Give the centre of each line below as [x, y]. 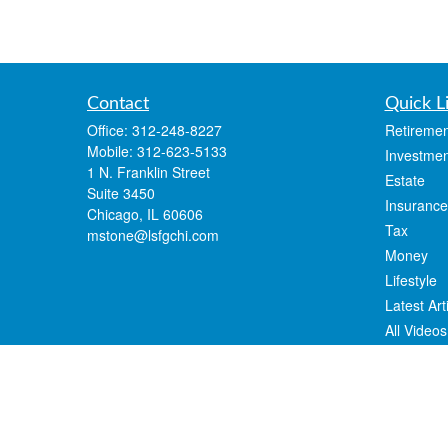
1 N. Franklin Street [148, 172]
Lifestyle [410, 280]
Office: [109, 130]
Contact [118, 104]
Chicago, [115, 214]
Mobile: [112, 151]
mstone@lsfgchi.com [153, 235]
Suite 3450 [121, 193]
